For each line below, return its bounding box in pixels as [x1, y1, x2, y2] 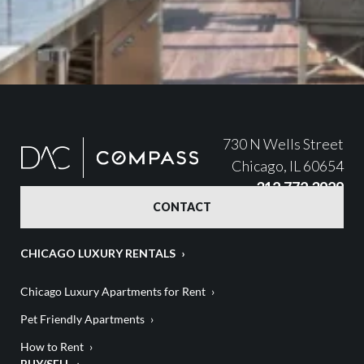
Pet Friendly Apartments [20, 312, 145, 327]
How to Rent [20, 340, 84, 354]
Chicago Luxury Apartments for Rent [20, 284, 206, 299]
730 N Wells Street [223, 135, 344, 154]
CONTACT [153, 200, 211, 214]
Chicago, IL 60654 [232, 157, 344, 175]
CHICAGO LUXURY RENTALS [20, 246, 175, 261]
